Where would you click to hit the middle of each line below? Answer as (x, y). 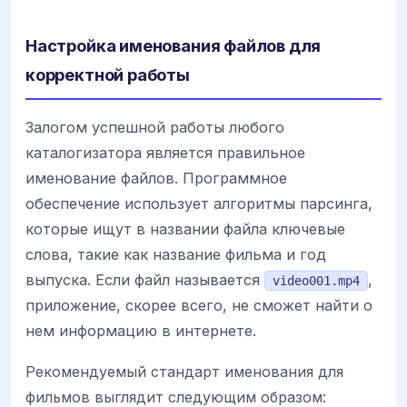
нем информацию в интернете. (141, 331)
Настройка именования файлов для (174, 46)
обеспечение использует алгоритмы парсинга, (199, 204)
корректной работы (108, 75)
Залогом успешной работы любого (155, 128)
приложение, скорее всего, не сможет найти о (199, 306)
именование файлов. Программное (156, 179)
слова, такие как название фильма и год (176, 255)
